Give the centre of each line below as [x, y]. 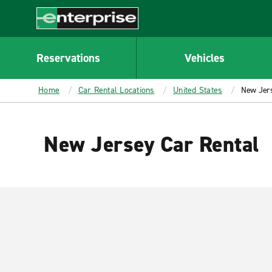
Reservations [68, 58]
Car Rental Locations [116, 90]
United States [198, 90]
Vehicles [204, 58]
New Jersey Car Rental [151, 144]
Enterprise [59, 35]
